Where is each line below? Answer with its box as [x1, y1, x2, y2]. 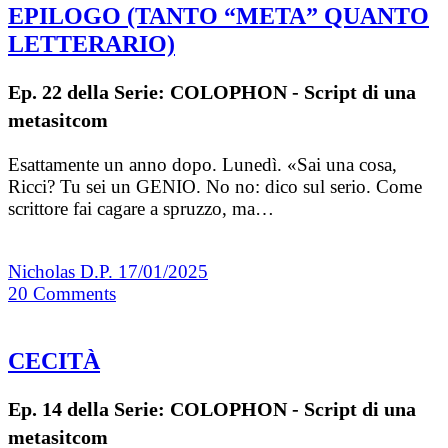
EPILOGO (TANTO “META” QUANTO [8, 3, 429, 30]
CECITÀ [8, 348, 100, 375]
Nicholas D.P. [8, 261, 118, 283]
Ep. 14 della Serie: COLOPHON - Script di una [8, 398, 416, 421]
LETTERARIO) [8, 31, 175, 58]
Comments [33, 283, 116, 305]
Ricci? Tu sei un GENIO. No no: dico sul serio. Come [8, 176, 422, 198]
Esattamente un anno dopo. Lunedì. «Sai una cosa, [8, 154, 397, 176]
